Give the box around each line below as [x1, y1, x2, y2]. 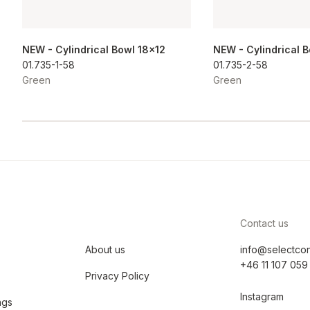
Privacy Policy [84, 270, 149, 282]
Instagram [239, 291, 284, 303]
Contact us [239, 217, 289, 230]
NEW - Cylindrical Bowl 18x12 [22, 44, 165, 56]
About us [84, 244, 125, 256]
